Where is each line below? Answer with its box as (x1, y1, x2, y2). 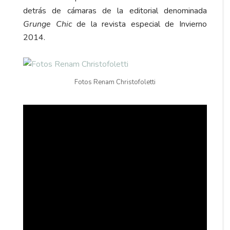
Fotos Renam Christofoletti (74, 78, 156, 87)
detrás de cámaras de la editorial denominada (23, 5, 207, 17)
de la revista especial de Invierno (71, 18, 207, 30)
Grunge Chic (23, 18, 72, 30)
